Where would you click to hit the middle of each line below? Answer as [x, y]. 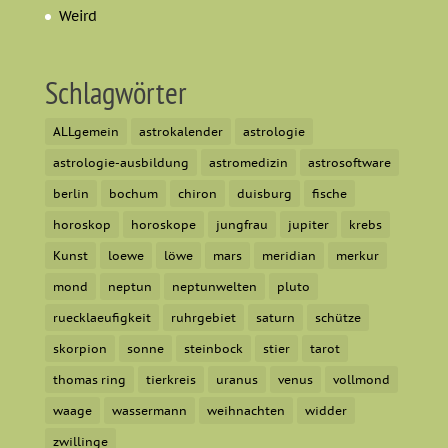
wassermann [149, 410]
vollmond [361, 379]
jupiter [308, 224]
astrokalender [180, 131]
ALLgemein [85, 131]
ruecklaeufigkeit [101, 317]
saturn [275, 317]
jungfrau [241, 224]
